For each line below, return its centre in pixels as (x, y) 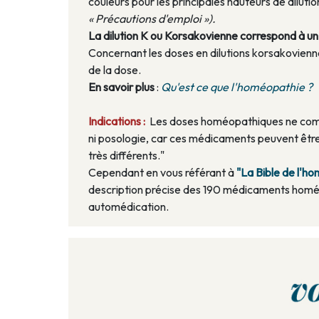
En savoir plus (122, 87)
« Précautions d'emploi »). (152, 19)
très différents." (126, 156)
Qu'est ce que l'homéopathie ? (237, 87)
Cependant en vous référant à (162, 173)
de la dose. (115, 70)
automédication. (129, 207)
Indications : (118, 121)
